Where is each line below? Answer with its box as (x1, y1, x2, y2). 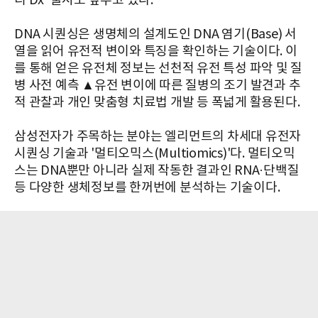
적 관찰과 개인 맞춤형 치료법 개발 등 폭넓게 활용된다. (14, 94, 300, 110)
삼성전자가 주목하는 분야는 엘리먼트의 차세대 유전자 (14, 128, 301, 144)
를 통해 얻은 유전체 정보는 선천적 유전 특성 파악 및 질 (14, 60, 302, 76)
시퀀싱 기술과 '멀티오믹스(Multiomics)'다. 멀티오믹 (14, 146, 295, 161)
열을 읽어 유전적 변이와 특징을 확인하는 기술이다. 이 (14, 43, 297, 59)
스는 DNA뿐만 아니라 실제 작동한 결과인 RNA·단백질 (14, 163, 300, 178)
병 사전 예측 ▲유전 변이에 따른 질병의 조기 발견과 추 (14, 77, 301, 93)
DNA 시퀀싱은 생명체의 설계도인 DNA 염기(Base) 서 (14, 26, 297, 42)
